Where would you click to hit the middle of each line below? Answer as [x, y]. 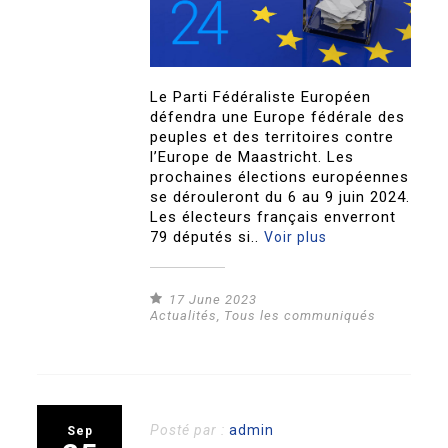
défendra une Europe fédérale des [278, 116]
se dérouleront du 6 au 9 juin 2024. [280, 196]
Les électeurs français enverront [273, 216]
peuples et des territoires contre [272, 136]
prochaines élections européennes [280, 176]
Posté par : [190, 429]
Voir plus [296, 236]
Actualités [184, 315]
